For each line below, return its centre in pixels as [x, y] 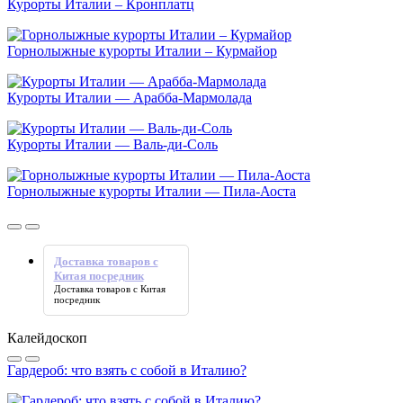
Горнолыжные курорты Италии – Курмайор [142, 50]
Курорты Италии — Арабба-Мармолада [130, 97]
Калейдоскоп [47, 337]
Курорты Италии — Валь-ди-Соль [112, 144]
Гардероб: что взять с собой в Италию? [127, 370]
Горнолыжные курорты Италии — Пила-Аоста [152, 191]
